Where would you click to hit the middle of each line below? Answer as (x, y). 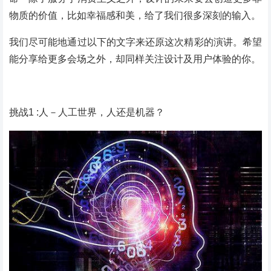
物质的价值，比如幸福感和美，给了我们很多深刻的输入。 (135, 15)
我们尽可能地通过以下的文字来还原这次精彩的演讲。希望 (135, 42)
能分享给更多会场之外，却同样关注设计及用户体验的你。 (135, 59)
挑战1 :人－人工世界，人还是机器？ (87, 112)
